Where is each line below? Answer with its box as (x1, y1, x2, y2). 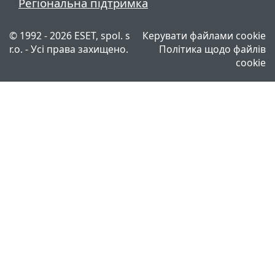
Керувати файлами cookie (142, 28, 266, 42)
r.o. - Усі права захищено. (9, 42, 128, 56)
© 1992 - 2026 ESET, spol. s (9, 28, 130, 42)
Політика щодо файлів (159, 42, 266, 56)
